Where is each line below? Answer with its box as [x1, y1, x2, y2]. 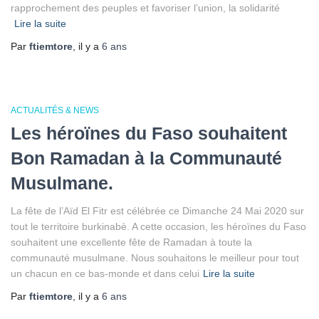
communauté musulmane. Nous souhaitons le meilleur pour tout [11, 252, 299, 263]
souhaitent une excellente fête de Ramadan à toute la [11, 236, 252, 248]
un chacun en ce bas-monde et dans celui [11, 268, 199, 279]
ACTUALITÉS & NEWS [11, 105, 99, 115]
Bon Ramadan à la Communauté [11, 148, 282, 168]
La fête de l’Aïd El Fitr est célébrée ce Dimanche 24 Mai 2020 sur [11, 205, 304, 216]
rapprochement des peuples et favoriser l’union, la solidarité [11, 2, 280, 14]
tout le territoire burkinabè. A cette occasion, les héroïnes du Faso [11, 221, 306, 232]
